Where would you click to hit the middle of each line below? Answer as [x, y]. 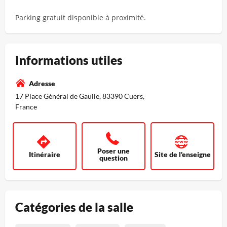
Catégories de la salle [74, 207]
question [113, 158]
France [26, 106]
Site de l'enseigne [182, 154]
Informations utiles [69, 60]
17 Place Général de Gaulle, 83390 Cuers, [80, 96]
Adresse [42, 83]
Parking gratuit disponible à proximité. [81, 17]
